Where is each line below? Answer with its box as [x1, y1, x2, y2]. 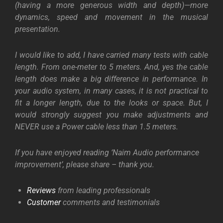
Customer [27, 198, 61, 208]
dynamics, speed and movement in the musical [15, 12, 208, 22]
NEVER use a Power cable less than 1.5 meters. [15, 122, 178, 132]
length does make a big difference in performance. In [15, 74, 208, 84]
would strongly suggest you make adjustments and [15, 110, 208, 120]
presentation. [15, 24, 62, 34]
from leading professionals [56, 186, 150, 196]
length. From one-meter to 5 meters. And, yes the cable [15, 62, 208, 72]
